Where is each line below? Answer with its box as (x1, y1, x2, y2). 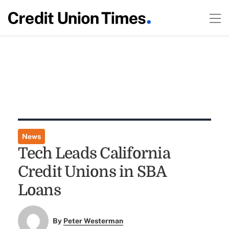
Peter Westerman (63, 217, 124, 225)
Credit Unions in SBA (17, 163, 167, 180)
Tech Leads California (17, 145, 170, 162)
